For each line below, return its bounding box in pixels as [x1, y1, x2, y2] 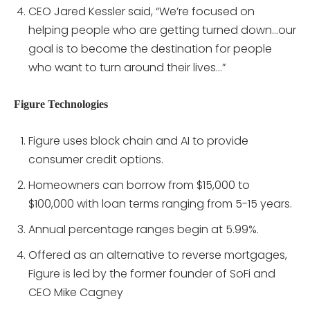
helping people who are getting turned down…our [28, 22, 296, 39]
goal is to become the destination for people [28, 41, 272, 57]
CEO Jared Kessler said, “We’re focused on [28, 3, 255, 20]
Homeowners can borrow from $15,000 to [28, 177, 250, 194]
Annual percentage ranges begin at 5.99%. [28, 221, 259, 238]
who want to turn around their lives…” [28, 60, 226, 76]
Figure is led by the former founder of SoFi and [28, 266, 275, 282]
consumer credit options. [28, 152, 163, 168]
